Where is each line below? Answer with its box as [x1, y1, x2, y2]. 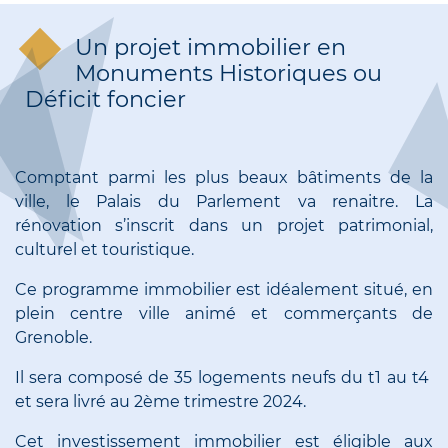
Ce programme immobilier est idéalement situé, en [15, 280, 433, 300]
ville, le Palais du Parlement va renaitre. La [15, 192, 433, 212]
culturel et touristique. [15, 240, 194, 260]
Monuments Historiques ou [75, 59, 382, 88]
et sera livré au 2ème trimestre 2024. [15, 392, 306, 412]
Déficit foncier [25, 85, 186, 114]
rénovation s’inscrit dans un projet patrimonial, [15, 216, 433, 236]
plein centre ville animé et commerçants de [15, 304, 433, 324]
